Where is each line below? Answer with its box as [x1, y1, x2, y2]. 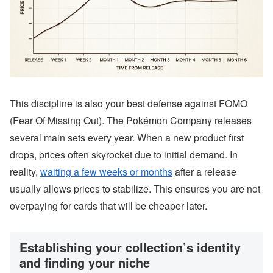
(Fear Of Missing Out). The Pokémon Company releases [10, 113, 252, 128]
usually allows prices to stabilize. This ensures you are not [10, 182, 260, 196]
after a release [172, 165, 236, 179]
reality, [10, 165, 40, 179]
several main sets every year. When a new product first [10, 130, 244, 145]
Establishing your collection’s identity [19, 238, 241, 256]
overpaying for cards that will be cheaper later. [10, 199, 207, 213]
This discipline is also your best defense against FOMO [10, 96, 247, 111]
